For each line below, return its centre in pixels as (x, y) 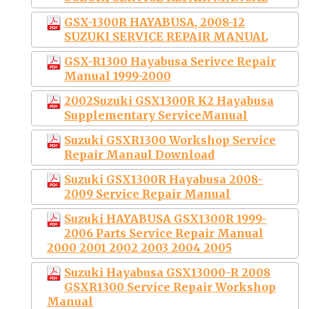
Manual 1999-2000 (118, 76)
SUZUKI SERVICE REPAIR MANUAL (166, 36)
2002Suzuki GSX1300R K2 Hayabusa (169, 100)
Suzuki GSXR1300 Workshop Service (170, 140)
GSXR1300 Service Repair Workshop (170, 287)
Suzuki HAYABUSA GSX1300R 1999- (166, 218)
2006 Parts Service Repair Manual (164, 233)
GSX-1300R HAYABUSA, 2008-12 (154, 22)
